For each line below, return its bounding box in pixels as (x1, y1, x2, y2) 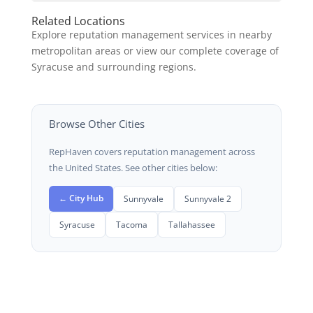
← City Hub (58, 192, 103, 204)
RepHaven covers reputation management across (48, 146, 255, 159)
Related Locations (31, 13, 125, 29)
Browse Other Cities (48, 117, 145, 131)
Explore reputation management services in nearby (31, 28, 272, 42)
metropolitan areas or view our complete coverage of (31, 44, 279, 58)
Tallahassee (168, 219, 215, 231)
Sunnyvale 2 (184, 193, 231, 205)
